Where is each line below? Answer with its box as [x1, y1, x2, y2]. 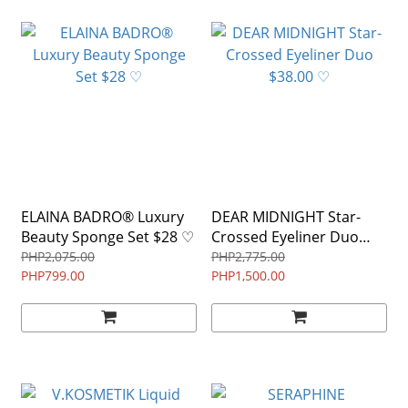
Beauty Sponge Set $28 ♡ [21, 227, 194, 248]
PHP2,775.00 [211, 248, 285, 266]
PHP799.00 [21, 267, 85, 285]
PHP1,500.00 [211, 267, 285, 285]
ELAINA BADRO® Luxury [21, 207, 184, 228]
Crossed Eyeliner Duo [211, 227, 359, 248]
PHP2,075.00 [21, 248, 95, 266]
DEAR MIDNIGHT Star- [211, 207, 361, 228]
